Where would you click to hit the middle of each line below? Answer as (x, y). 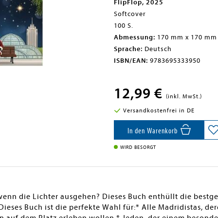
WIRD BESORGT (138, 147)
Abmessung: (135, 37)
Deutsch (157, 49)
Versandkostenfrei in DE (159, 110)
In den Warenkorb (153, 131)
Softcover (130, 14)
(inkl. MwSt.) (184, 96)
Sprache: (128, 49)
